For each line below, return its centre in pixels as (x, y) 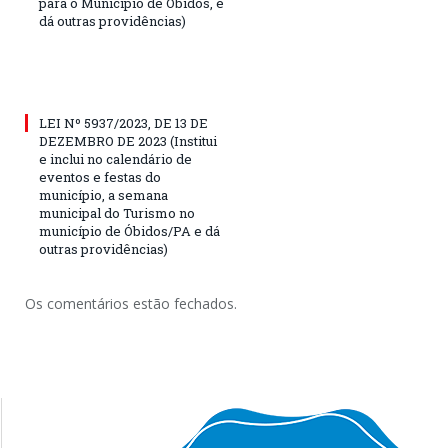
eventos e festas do (100, 177)
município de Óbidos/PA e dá (129, 231)
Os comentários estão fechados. (131, 304)
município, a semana (103, 195)
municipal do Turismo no (117, 213)
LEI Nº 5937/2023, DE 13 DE (123, 123)
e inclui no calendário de (115, 159)
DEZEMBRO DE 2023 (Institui (128, 141)
